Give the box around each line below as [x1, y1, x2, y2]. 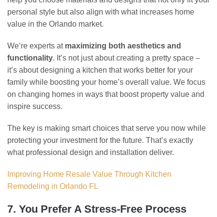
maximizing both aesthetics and [65, 42, 181, 50]
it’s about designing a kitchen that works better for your [7, 66, 193, 74]
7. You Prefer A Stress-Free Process [7, 203, 186, 215]
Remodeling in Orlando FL [7, 182, 98, 190]
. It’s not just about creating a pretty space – [53, 54, 200, 62]
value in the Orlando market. [7, 20, 104, 28]
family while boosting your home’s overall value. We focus [7, 78, 205, 86]
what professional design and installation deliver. [7, 148, 174, 156]
